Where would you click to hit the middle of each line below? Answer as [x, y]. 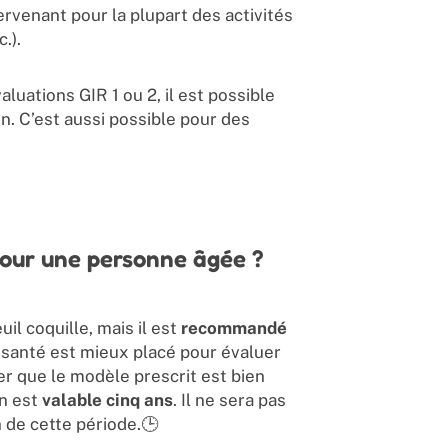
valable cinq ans [107, 399]
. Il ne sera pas [229, 399]
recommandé [233, 327]
